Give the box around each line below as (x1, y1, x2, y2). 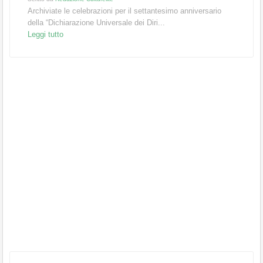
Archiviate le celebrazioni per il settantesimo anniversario (28, 6, 221, 15)
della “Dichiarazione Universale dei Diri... (28, 18, 165, 27)
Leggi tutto (28, 29, 63, 39)
